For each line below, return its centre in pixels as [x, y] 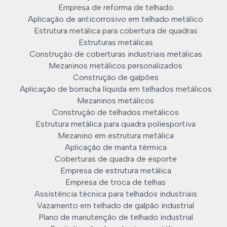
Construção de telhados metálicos [116, 112]
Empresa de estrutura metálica [116, 171]
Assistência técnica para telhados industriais [116, 194]
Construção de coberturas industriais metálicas [116, 54]
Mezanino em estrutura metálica [116, 136]
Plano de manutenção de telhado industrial [116, 217]
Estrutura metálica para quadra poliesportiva [116, 124]
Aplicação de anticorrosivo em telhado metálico [116, 19]
